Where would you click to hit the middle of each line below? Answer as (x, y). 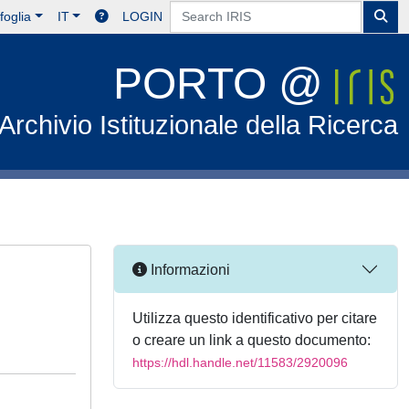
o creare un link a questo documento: (252, 340)
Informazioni (189, 269)
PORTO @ (225, 84)
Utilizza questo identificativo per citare (255, 318)
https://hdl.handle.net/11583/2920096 (240, 362)
